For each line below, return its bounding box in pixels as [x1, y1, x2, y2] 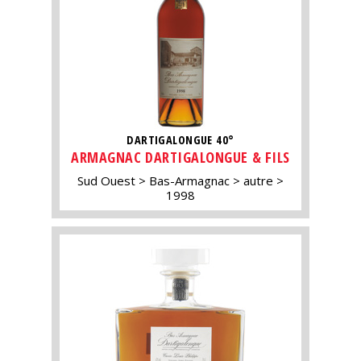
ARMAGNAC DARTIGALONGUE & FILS [71, 147, 290, 168]
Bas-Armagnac [149, 172, 230, 189]
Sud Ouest [77, 172, 135, 189]
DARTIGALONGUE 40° [127, 131, 234, 147]
